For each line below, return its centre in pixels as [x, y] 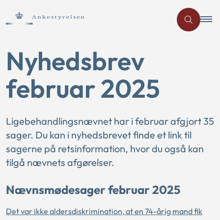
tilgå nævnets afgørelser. [60, 162]
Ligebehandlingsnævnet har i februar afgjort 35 [110, 121]
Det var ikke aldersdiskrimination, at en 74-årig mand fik [104, 211]
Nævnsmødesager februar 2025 [93, 190]
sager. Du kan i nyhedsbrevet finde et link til [99, 135]
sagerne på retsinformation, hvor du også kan [105, 149]
